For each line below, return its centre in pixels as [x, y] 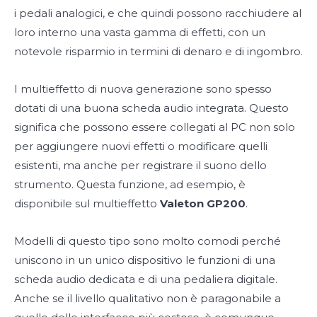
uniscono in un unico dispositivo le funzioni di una [145, 260]
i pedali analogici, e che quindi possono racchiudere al [158, 13]
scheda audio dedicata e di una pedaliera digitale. [146, 279]
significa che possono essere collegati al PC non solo [155, 127]
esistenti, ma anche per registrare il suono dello [140, 165]
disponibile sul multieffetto [87, 203]
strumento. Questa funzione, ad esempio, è [130, 184]
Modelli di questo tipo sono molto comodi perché [148, 241]
